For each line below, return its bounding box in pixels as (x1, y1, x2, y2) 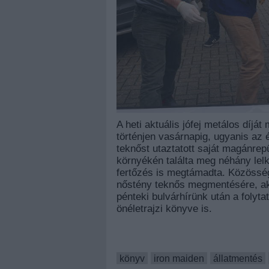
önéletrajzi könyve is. (116, 202, 212, 214)
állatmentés (213, 253, 262, 264)
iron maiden (154, 253, 204, 264)
